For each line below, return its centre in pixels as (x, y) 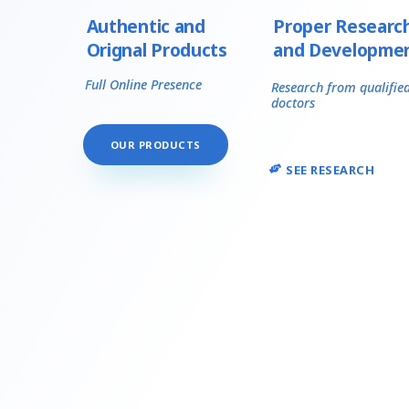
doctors (294, 102)
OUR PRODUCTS (155, 144)
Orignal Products (157, 49)
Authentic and (146, 26)
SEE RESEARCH (330, 169)
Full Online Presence (143, 84)
